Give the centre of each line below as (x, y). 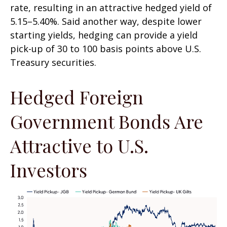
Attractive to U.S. (79, 145)
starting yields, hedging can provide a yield (104, 35)
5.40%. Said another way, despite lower (117, 21)
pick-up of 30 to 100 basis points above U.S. (106, 48)
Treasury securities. (54, 62)
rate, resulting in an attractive (78, 7)
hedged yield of (178, 7)
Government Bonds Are (107, 121)
